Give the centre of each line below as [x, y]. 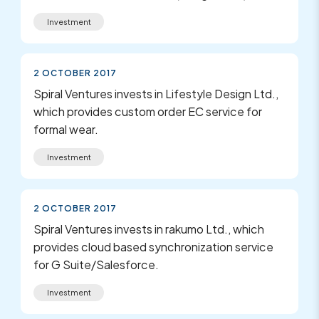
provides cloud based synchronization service [154, 247]
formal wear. [66, 129]
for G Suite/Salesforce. [96, 265]
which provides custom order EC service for [148, 111]
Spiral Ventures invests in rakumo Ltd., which [149, 229]
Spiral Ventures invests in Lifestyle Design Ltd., [156, 93]
